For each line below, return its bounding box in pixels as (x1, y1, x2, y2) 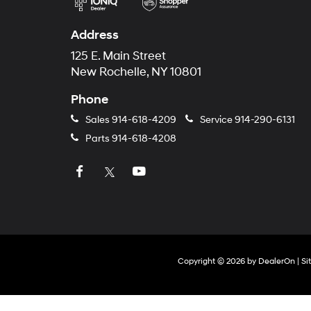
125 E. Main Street (71, 49, 166, 63)
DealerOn (258, 256, 295, 267)
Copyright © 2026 (177, 256, 247, 267)
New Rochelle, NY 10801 (71, 65, 201, 79)
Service (198, 114, 235, 126)
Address (71, 27, 119, 43)
